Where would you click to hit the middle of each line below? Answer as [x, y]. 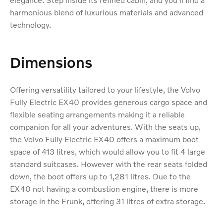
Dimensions [51, 62]
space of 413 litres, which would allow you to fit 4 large [108, 152]
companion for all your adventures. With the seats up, [105, 127]
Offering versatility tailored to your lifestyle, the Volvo [105, 90]
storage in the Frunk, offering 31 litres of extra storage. [108, 201]
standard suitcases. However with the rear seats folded [109, 164]
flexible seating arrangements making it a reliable [97, 114]
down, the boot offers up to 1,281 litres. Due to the [100, 176]
